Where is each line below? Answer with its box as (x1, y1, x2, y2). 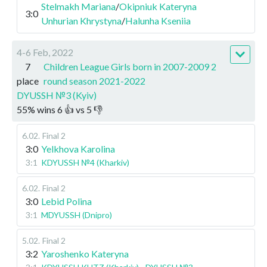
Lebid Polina (41, 195, 92, 207)
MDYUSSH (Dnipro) (41, 209, 112, 220)
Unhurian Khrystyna (41, 14, 122, 26)
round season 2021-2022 (44, 74, 145, 86)
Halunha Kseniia (125, 14, 191, 26)
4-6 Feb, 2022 (17, 46, 73, 58)
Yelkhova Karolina (41, 142, 115, 154)
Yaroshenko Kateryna (41, 247, 129, 259)
